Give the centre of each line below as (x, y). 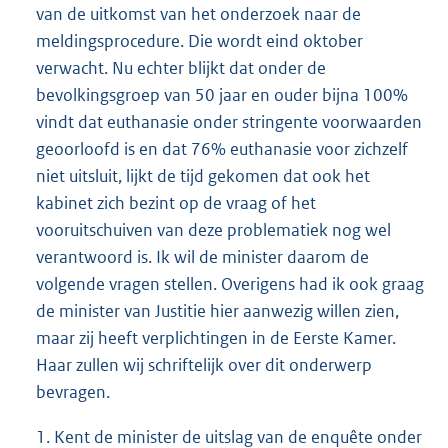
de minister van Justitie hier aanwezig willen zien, (217, 310)
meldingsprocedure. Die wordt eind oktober (199, 40)
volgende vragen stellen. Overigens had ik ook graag (230, 283)
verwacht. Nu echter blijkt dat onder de (181, 67)
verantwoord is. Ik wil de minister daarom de (202, 256)
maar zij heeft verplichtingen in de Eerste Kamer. (216, 337)
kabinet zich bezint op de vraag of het (176, 202)
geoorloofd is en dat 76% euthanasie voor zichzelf (222, 148)
